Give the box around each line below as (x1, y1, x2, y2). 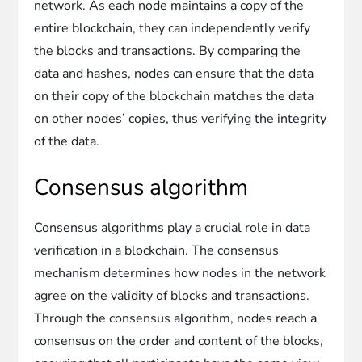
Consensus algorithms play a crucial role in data (34, 218, 311, 237)
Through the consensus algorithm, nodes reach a (34, 309, 318, 327)
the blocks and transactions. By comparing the (34, 41, 301, 60)
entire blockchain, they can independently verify (34, 19, 311, 37)
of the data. (34, 132, 100, 150)
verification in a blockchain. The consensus (34, 241, 280, 259)
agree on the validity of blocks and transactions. (34, 286, 310, 305)
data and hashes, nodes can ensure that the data (34, 64, 314, 82)
